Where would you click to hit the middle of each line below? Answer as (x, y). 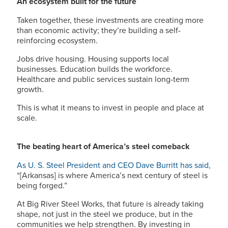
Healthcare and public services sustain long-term (103, 79)
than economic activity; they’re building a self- (99, 30)
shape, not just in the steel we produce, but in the (105, 214)
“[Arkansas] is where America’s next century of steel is (112, 175)
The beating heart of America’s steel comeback (103, 146)
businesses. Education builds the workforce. (95, 69)
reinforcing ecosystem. (57, 40)
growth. (30, 89)
